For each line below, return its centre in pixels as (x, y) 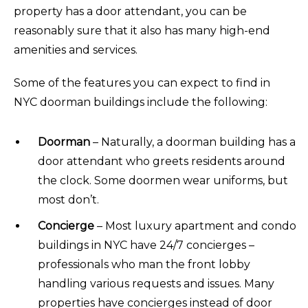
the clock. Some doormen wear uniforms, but (163, 180)
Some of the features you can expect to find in (142, 82)
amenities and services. (76, 49)
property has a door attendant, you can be (130, 11)
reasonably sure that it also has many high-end (142, 30)
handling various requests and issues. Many (156, 283)
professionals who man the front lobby (144, 264)
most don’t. (68, 199)
